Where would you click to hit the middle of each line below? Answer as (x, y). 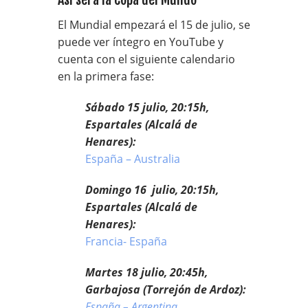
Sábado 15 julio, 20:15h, (147, 108)
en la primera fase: (106, 77)
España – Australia (134, 159)
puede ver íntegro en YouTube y (141, 42)
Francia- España (126, 242)
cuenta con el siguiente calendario (146, 59)
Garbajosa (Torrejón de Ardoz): (166, 290)
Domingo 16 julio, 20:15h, (152, 190)
